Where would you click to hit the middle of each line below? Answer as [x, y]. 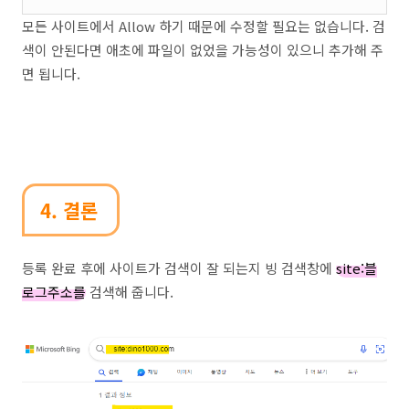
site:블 [357, 268]
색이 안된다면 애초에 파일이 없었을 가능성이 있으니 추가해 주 [203, 50]
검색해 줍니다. [130, 292]
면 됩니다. [51, 73]
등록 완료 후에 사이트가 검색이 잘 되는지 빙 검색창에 [179, 268]
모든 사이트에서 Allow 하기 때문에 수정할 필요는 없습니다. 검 [204, 26]
